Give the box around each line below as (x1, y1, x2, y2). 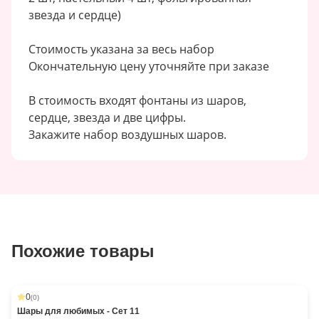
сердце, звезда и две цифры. (28, 110, 186, 125)
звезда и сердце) (28, 7, 121, 23)
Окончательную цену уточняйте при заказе (28, 58, 269, 74)
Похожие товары (11, 241, 155, 261)
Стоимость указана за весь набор (28, 41, 214, 57)
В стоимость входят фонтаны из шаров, (28, 93, 246, 108)
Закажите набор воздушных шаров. (28, 127, 226, 142)
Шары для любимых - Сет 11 (17, 306, 140, 316)
